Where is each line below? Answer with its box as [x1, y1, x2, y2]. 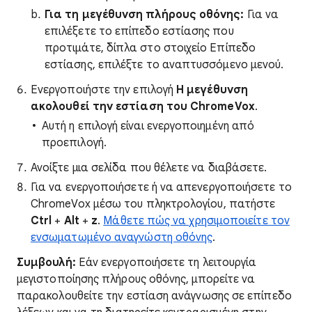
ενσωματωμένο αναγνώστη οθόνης [31, 231, 213, 244]
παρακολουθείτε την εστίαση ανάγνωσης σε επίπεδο [17, 289, 292, 303]
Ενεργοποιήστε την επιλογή [31, 83, 177, 97]
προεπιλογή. [42, 136, 107, 150]
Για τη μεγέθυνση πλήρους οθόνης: [45, 8, 244, 22]
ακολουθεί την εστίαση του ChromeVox [31, 100, 255, 114]
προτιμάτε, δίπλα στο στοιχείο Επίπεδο [45, 41, 256, 55]
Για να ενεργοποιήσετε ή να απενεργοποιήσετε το [31, 180, 292, 194]
